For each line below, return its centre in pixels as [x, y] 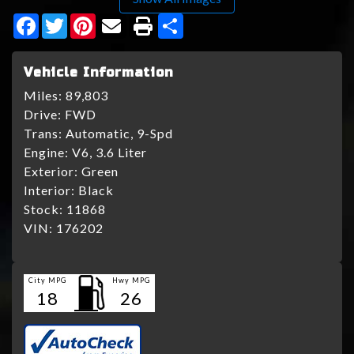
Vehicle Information [98, 73]
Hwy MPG [131, 281]
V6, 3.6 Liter [109, 153]
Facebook [70, 20]
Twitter [90, 20]
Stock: [45, 209]
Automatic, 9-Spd [119, 134]
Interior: [51, 190]
